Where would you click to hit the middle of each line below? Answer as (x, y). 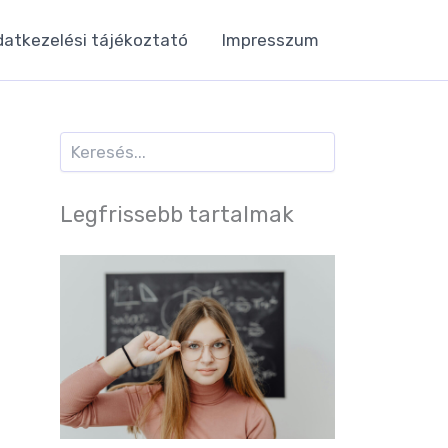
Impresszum (270, 40)
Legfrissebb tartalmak (177, 215)
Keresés (84, 140)
